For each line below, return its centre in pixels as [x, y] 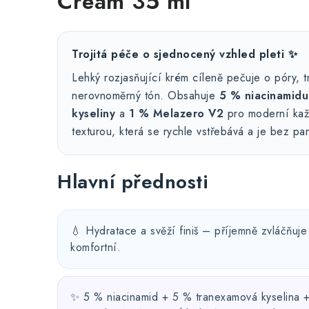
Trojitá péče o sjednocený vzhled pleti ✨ [185, 54]
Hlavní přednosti [133, 182]
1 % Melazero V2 [176, 113]
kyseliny [93, 113]
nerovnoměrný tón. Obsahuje [146, 96]
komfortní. [96, 247]
